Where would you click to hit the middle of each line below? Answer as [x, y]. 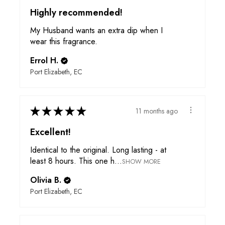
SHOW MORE [141, 162]
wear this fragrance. [64, 42]
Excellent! [50, 132]
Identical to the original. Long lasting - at [98, 150]
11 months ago [157, 111]
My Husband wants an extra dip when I [96, 31]
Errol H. [44, 61]
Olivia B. [46, 180]
